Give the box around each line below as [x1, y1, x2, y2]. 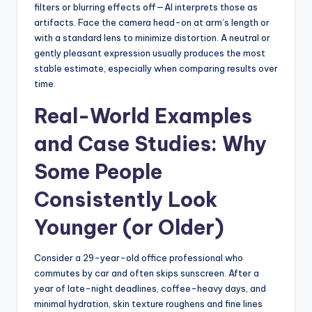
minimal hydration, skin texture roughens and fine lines [34, 298, 263, 310]
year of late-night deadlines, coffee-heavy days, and [34, 283, 266, 295]
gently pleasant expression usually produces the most [34, 47, 265, 59]
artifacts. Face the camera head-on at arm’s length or [34, 17, 270, 29]
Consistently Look [34, 187, 217, 213]
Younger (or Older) [34, 214, 224, 241]
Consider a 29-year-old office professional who [34, 252, 243, 264]
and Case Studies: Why [34, 131, 267, 157]
